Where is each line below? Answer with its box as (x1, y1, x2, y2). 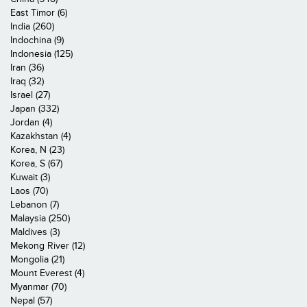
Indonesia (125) (10, 48, 73, 60)
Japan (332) (10, 103, 59, 114)
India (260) (10, 21, 54, 32)
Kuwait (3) (10, 171, 50, 183)
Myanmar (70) (10, 281, 66, 293)
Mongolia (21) (10, 254, 64, 265)
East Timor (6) (10, 7, 67, 19)
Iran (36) (10, 62, 44, 73)
